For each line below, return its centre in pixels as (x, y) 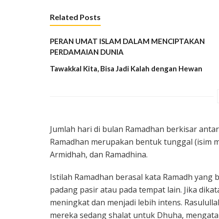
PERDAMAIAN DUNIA (87, 52)
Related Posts (75, 17)
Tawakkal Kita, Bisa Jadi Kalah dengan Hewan (126, 68)
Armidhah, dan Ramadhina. (99, 154)
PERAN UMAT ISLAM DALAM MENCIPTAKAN (127, 41)
